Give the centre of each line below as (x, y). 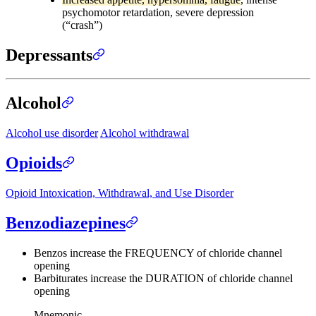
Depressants (49, 55)
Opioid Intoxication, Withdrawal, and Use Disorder (120, 193)
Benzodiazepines (66, 223)
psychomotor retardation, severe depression (158, 12)
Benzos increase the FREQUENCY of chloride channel (158, 253)
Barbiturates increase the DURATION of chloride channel (163, 278)
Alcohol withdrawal (145, 133)
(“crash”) (82, 25)
